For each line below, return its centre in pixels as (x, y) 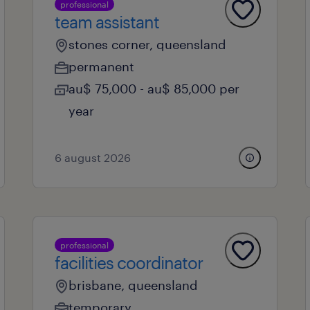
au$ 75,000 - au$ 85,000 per (154, 89)
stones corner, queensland (147, 44)
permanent (101, 66)
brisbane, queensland (133, 285)
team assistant (107, 22)
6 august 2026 (92, 157)
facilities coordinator (128, 263)
